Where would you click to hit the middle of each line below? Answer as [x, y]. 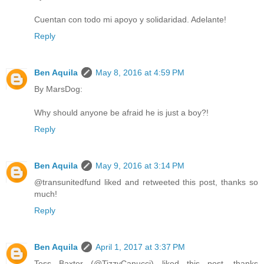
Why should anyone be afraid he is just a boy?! [121, 113]
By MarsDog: [58, 89]
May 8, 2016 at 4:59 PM [140, 73]
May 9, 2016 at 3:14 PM [140, 166]
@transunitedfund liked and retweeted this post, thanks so [146, 182]
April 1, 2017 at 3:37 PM [140, 247]
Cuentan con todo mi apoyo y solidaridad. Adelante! [130, 20]
